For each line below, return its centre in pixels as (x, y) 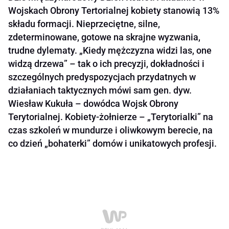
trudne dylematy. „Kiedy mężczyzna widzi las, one (110, 51)
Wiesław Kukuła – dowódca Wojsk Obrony (93, 104)
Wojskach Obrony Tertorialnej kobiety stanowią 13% (114, 11)
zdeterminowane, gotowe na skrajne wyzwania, (104, 37)
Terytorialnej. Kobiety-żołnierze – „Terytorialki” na (111, 117)
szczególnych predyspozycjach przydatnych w (102, 77)
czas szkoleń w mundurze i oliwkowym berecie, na (110, 130)
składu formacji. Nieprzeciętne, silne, (84, 24)
